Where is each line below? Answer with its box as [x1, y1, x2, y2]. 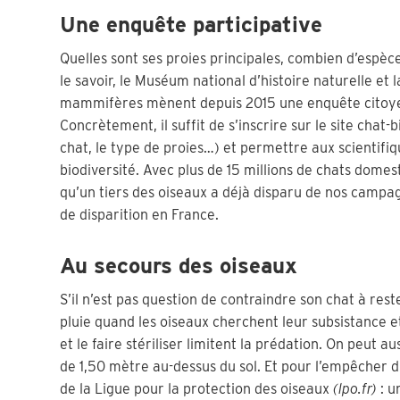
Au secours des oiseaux [60, 252, 298, 279]
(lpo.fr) [333, 379, 378, 397]
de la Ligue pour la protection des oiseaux [60, 379, 334, 397]
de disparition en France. [60, 205, 220, 223]
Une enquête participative [60, 11, 323, 37]
